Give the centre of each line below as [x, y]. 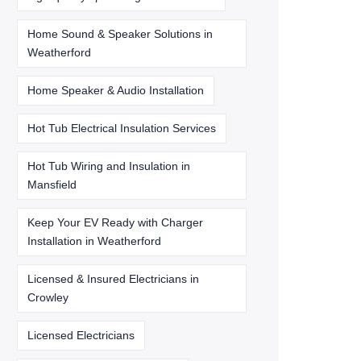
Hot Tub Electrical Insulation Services [122, 128]
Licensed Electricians [81, 335]
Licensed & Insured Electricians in [113, 279]
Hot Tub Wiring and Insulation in [109, 166]
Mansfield [52, 185]
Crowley [48, 297]
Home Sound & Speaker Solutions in [120, 34]
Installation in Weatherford [94, 241]
